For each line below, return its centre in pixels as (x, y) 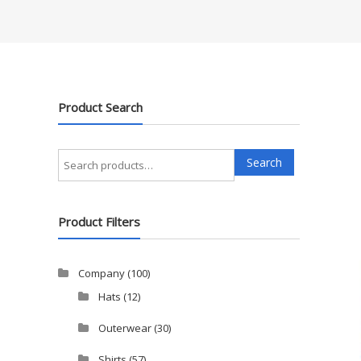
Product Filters (99, 222)
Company (102, 273)
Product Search (100, 107)
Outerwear (125, 328)
